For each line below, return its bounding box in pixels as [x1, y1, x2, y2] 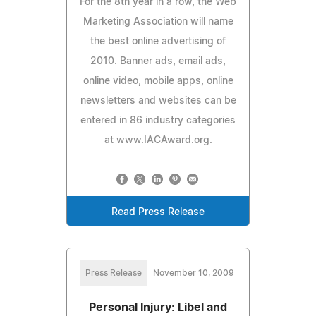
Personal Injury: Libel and [89, 301, 227, 313]
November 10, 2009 [152, 268, 234, 277]
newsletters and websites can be [80, 95, 236, 106]
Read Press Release [111, 207, 205, 217]
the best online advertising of [90, 36, 226, 47]
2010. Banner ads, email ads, [90, 56, 226, 66]
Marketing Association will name [83, 16, 233, 27]
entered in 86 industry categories [80, 115, 236, 126]
